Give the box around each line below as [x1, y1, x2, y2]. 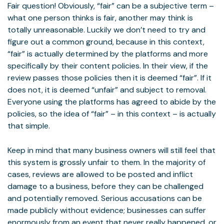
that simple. [7, 120, 50, 131]
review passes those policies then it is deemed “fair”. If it [7, 72, 211, 83]
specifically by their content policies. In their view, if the [7, 60, 208, 71]
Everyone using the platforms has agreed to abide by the [7, 96, 216, 107]
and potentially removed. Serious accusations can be [7, 193, 202, 203]
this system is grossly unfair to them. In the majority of [7, 157, 205, 167]
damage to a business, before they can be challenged [7, 181, 203, 191]
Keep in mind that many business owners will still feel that [7, 145, 215, 155]
